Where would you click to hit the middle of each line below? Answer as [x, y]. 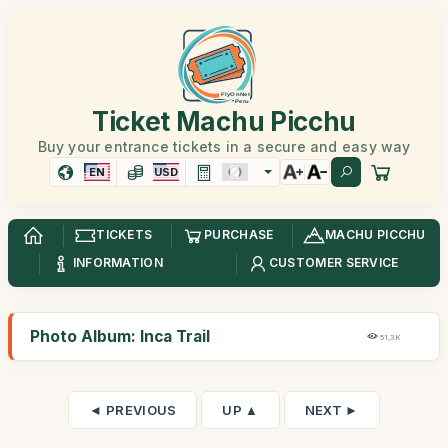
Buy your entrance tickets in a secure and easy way [224, 146]
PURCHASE [239, 235]
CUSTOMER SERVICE [333, 263]
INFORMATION [117, 263]
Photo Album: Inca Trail [120, 336]
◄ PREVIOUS [133, 410]
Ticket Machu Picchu [224, 121]
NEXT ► [331, 410]
